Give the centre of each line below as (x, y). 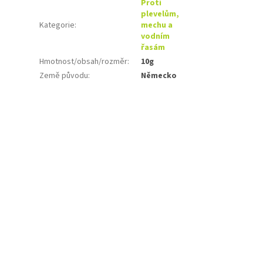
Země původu (64, 76)
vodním (156, 37)
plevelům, (160, 14)
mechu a (157, 26)
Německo (159, 76)
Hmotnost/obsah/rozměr (84, 62)
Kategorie (57, 26)
